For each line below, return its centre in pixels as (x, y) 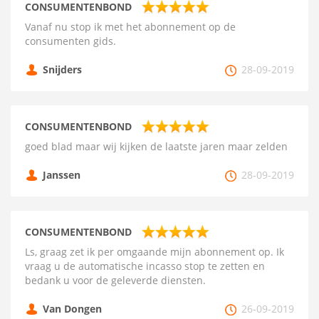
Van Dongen (72, 309)
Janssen (62, 175)
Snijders (62, 69)
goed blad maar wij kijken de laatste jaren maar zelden (156, 146)
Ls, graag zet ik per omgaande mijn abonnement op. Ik (155, 252)
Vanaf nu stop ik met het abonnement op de (130, 27)
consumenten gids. (70, 41)
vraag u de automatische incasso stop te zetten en (145, 266)
